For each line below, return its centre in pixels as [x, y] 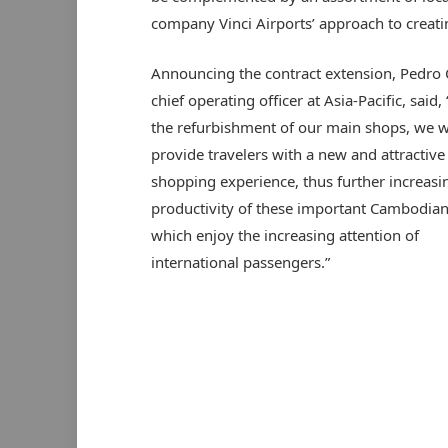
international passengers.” [240, 262]
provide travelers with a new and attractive [297, 154]
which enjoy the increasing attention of [284, 235]
